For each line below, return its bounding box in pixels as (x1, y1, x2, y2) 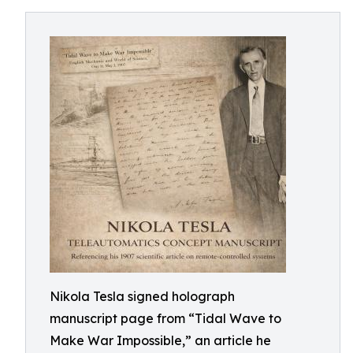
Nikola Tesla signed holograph (50, 288, 235, 304)
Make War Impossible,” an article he (50, 333, 271, 348)
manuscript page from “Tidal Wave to (50, 310, 281, 326)
